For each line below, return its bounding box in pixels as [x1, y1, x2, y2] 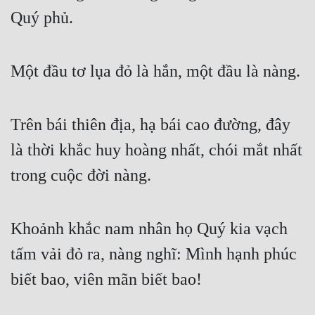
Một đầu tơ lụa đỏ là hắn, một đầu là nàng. [11, 62, 300, 81]
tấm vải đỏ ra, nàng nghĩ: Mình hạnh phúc [11, 245, 297, 264]
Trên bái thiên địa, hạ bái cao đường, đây [11, 115, 290, 134]
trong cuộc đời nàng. [11, 166, 151, 185]
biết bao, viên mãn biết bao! [11, 270, 202, 289]
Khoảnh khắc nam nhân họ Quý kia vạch [11, 219, 288, 238]
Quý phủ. [11, 8, 73, 27]
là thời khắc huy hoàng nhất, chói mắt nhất [11, 141, 302, 160]
